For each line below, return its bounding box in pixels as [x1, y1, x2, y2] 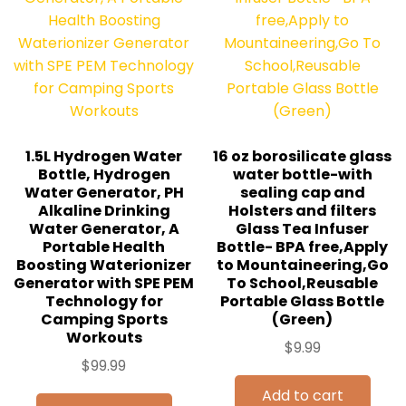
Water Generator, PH [24, 181, 184, 203]
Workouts [65, 326, 142, 348]
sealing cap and [239, 181, 365, 203]
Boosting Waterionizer [16, 254, 191, 275]
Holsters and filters [228, 199, 376, 221]
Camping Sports [40, 308, 168, 330]
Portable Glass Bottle [220, 290, 384, 312]
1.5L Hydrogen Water [25, 145, 182, 167]
